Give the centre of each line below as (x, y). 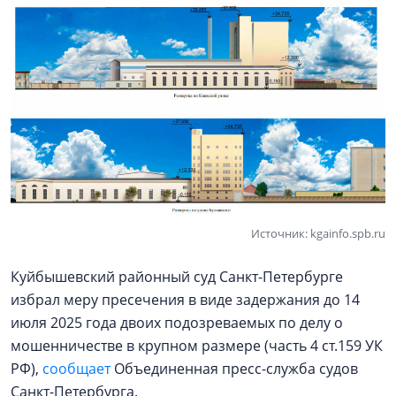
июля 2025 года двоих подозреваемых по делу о (177, 322)
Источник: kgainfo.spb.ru (318, 233)
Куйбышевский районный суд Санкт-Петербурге (177, 276)
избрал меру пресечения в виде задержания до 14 (185, 299)
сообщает (76, 368)
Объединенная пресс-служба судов (234, 368)
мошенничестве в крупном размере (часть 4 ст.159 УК (197, 345)
